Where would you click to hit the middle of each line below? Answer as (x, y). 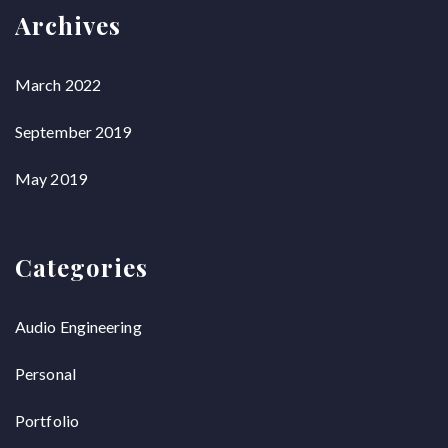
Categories (81, 267)
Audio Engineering (78, 326)
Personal (45, 373)
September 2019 (73, 131)
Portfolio (47, 420)
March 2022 (58, 84)
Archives (68, 25)
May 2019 (51, 178)
